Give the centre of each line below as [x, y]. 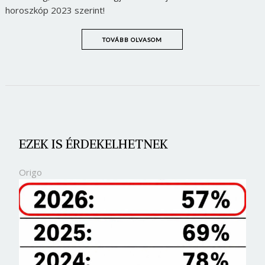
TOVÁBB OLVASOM [132, 40]
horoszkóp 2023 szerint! [55, 10]
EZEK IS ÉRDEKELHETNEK [93, 144]
